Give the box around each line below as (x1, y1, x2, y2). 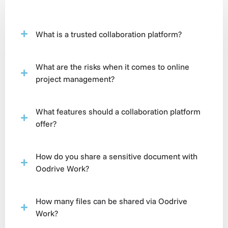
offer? (36, 119, 56, 129)
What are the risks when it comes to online (36, 62, 189, 72)
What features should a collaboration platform (36, 106, 201, 117)
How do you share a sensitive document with (36, 151, 197, 161)
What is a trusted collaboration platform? (36, 28, 182, 39)
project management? (36, 74, 115, 84)
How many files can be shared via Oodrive (36, 196, 187, 206)
